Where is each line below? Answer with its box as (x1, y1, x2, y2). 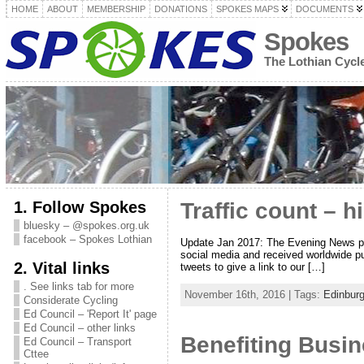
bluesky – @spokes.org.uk (23, 219, 149, 232)
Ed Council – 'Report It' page (23, 308, 157, 320)
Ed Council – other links (23, 322, 136, 334)
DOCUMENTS (295, 4, 353, 14)
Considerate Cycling (23, 294, 118, 306)
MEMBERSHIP (86, 4, 145, 14)
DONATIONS (154, 4, 207, 14)
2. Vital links (13, 258, 110, 277)
